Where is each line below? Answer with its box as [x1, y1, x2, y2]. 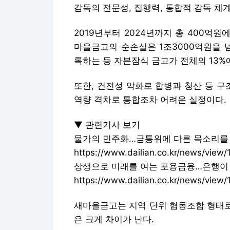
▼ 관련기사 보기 [74, 120, 140, 130]
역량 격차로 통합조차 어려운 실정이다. [74, 94, 226, 105]
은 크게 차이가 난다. [74, 214, 154, 224]
